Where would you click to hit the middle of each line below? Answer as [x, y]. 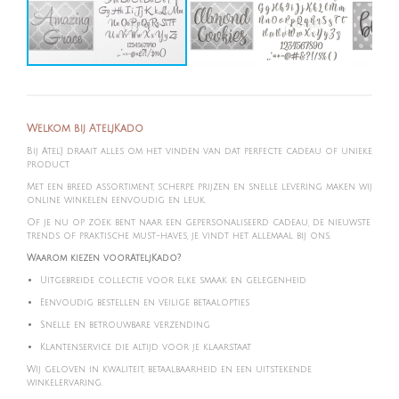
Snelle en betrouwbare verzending [125, 325]
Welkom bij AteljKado [85, 129]
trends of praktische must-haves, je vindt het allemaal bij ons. [179, 236]
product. [48, 164]
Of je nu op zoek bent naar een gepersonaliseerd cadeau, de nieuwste [199, 222]
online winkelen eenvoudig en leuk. [116, 200]
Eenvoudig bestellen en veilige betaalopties [145, 302]
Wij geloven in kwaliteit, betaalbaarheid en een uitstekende [169, 369]
